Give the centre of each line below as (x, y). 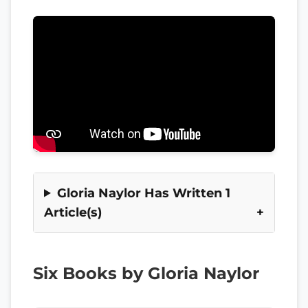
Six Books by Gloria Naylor (146, 273)
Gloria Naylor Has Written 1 (143, 192)
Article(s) (73, 212)
